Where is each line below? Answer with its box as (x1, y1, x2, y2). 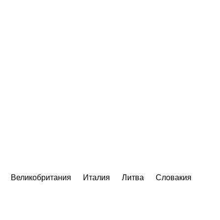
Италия (83, 173, 110, 182)
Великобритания (11, 173, 71, 182)
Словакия (156, 173, 192, 182)
